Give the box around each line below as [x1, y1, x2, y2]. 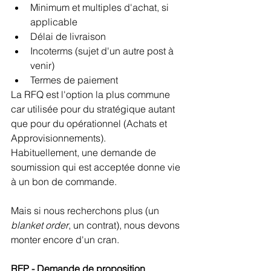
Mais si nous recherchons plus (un [11, 204, 162, 217]
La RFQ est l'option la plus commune [11, 88, 172, 100]
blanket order [11, 218, 68, 231]
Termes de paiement [30, 73, 118, 86]
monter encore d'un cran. [11, 233, 119, 246]
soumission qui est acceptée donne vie [11, 160, 183, 173]
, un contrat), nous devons [68, 218, 182, 231]
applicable [30, 15, 77, 28]
